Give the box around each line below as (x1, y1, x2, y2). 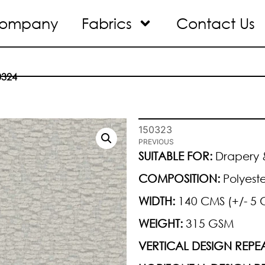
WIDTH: (138, 193, 175, 208)
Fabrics (82, 14, 132, 33)
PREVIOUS (138, 137, 174, 147)
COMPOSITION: (138, 171, 220, 185)
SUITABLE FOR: (138, 148, 212, 163)
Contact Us (176, 14, 256, 33)
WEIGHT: (138, 216, 183, 230)
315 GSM (183, 216, 234, 230)
